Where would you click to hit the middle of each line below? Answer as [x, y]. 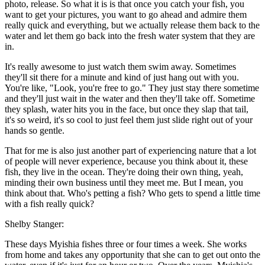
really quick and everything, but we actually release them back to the [132, 25]
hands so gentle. [35, 131]
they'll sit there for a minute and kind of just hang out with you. [122, 77]
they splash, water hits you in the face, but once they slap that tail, [127, 109]
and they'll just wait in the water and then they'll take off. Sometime [130, 99]
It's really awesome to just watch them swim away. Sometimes [120, 67]
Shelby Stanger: [34, 224]
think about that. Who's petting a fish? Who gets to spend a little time [132, 193]
